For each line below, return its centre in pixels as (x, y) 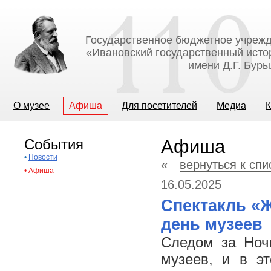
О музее (31, 106)
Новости (43, 157)
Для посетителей (159, 106)
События (54, 144)
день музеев (212, 224)
